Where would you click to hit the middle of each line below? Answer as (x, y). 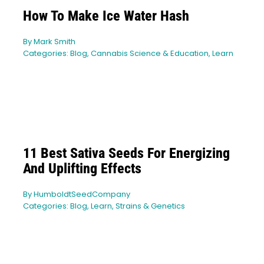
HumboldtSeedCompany (82, 194)
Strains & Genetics (150, 206)
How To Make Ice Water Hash (106, 16)
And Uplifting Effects (82, 169)
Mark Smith (54, 42)
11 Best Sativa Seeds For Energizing (126, 154)
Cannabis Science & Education (149, 54)
